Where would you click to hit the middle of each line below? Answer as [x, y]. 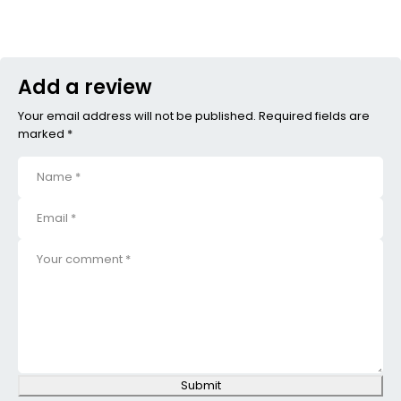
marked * [45, 133]
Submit [200, 385]
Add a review [85, 87]
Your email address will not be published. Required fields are [194, 115]
